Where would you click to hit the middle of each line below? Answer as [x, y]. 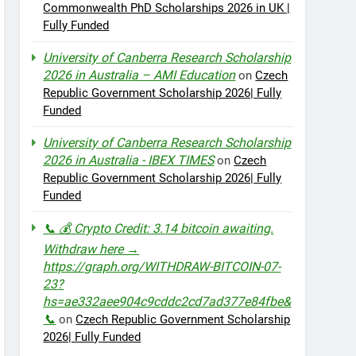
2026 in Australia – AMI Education [139, 75]
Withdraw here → [91, 249]
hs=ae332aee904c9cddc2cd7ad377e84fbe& [167, 302]
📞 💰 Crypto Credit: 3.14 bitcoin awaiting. [159, 228]
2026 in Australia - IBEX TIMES [129, 160]
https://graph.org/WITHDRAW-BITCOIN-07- [162, 267]
